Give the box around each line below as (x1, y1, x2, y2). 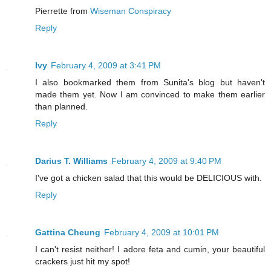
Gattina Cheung (35, 227, 100, 237)
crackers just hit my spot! (35, 256, 130, 266)
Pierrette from (35, 6, 90, 16)
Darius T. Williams (35, 156, 108, 166)
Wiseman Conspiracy (90, 6, 171, 16)
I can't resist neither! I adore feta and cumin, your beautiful (35, 244, 265, 254)
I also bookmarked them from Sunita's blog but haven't (35, 77, 265, 88)
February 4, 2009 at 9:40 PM (111, 156, 221, 166)
